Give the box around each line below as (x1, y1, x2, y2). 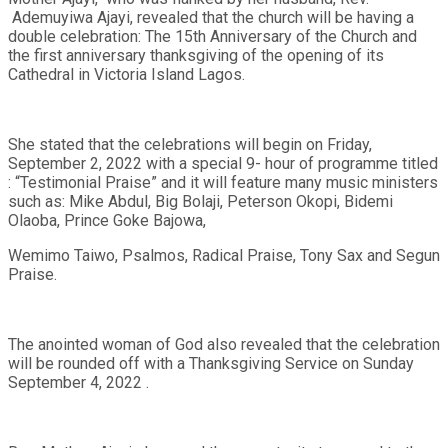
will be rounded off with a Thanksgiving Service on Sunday (8, 353, 414, 373)
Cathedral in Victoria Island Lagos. (8, 64, 245, 84)
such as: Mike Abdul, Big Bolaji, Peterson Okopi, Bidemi (8, 191, 393, 211)
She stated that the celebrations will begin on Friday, (8, 134, 372, 154)
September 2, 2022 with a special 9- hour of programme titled (8, 153, 438, 173)
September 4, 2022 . (8, 372, 149, 392)
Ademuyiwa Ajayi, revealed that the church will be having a (8, 7, 414, 27)
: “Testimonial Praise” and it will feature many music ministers (8, 172, 438, 192)
